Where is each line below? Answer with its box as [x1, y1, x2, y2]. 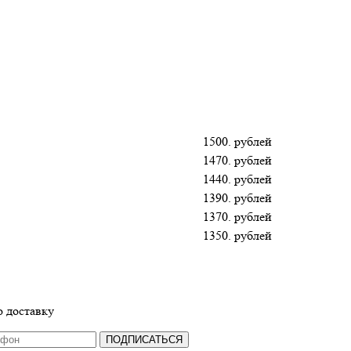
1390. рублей [203, 190, 272, 205]
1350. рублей [203, 227, 272, 243]
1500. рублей [203, 133, 272, 149]
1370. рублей [203, 208, 272, 224]
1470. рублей [203, 152, 272, 168]
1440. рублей [203, 171, 272, 186]
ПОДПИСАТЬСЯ [106, 333, 183, 346]
